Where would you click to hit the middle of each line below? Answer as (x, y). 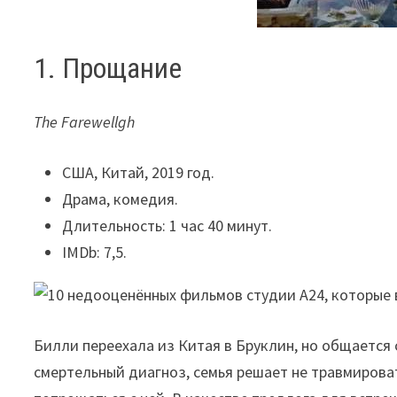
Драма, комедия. (121, 198)
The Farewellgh (85, 121)
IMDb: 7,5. (95, 252)
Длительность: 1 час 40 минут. (167, 225)
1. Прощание (108, 68)
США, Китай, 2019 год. (139, 172)
